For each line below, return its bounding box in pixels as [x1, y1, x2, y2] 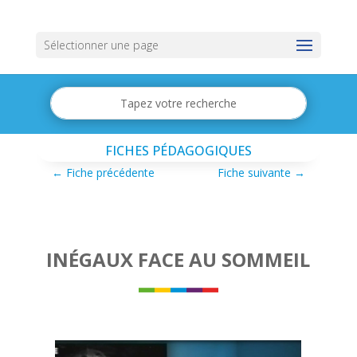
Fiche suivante [218, 165, 292, 180]
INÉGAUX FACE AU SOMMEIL [46, 246, 311, 273]
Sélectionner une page [43, 37, 159, 53]
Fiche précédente [65, 165, 155, 180]
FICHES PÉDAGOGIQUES [104, 142, 252, 159]
